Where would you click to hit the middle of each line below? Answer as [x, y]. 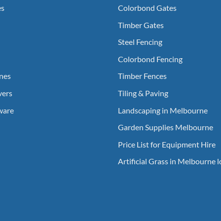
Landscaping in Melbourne [163, 110]
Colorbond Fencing [150, 59]
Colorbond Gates [147, 7]
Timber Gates [141, 25]
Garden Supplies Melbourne [166, 127]
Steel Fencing [140, 42]
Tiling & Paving [143, 93]
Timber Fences [142, 76]
